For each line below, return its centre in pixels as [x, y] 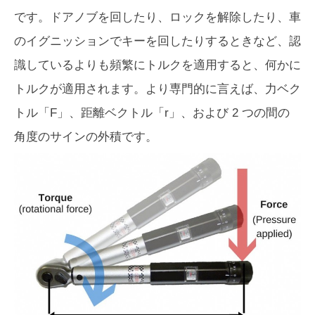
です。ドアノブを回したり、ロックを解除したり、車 [157, 17]
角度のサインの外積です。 [86, 136]
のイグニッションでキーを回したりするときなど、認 [157, 41]
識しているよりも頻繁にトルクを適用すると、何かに [157, 65]
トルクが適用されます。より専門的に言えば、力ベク [157, 89]
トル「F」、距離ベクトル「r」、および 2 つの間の [152, 112]
